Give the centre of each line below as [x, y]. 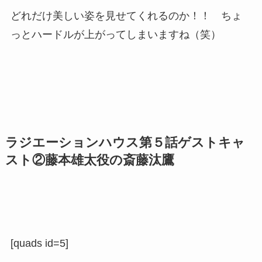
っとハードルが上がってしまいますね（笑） [116, 34]
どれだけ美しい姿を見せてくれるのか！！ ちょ [126, 15]
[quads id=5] [39, 243]
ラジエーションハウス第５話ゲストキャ [125, 142]
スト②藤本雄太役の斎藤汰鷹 [89, 160]
